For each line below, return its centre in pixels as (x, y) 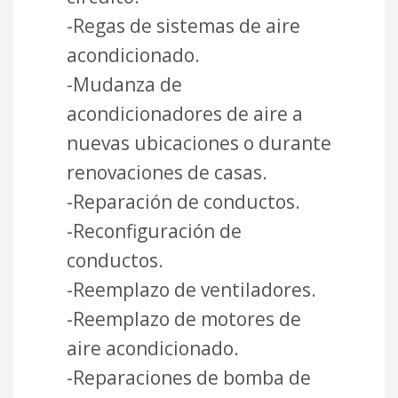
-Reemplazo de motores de (184, 318)
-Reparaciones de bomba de (189, 377)
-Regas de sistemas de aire (183, 25)
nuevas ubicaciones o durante (199, 143)
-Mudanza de (124, 84)
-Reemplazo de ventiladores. (191, 289)
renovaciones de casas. (167, 172)
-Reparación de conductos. (183, 201)
